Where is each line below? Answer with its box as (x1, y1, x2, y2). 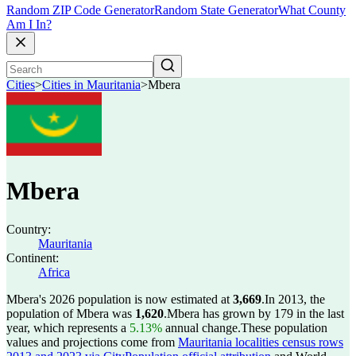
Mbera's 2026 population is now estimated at (6, 292, 233, 306)
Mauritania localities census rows (178, 335, 343, 349)
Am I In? (6, 17, 52, 32)
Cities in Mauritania (42, 78, 141, 92)
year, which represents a (6, 321, 130, 335)
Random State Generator (154, 3, 278, 17)
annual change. (162, 321, 241, 335)
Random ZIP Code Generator (6, 3, 154, 17)
